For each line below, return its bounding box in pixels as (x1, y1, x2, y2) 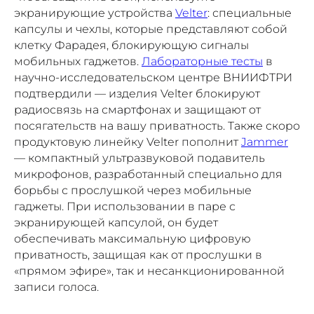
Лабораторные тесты (142, 54, 263, 68)
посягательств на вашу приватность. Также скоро (14, 118, 300, 132)
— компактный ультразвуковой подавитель (14, 151, 265, 165)
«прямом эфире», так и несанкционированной (14, 264, 285, 278)
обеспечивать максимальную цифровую (14, 231, 251, 245)
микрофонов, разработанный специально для (14, 167, 282, 181)
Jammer (241, 135, 288, 149)
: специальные (207, 6, 292, 20)
